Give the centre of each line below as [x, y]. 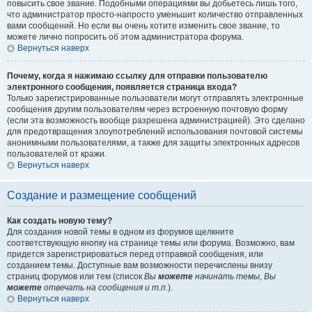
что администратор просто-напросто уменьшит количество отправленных [155, 15]
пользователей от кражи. [57, 154]
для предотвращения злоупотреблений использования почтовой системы [155, 132]
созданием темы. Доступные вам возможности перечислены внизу [140, 265]
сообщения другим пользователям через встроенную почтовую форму [147, 109]
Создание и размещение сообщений [102, 195]
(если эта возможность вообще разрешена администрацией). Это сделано [156, 120]
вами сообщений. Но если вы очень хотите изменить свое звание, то [143, 26]
